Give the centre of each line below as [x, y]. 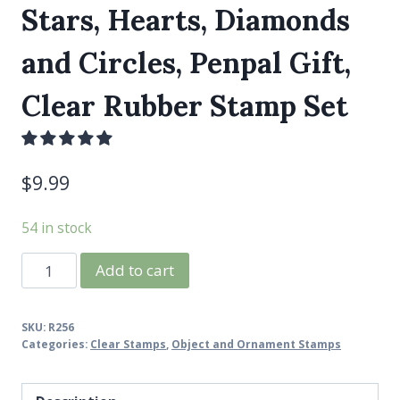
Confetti [48, 264]
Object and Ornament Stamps [256, 344]
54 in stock [57, 227]
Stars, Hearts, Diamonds [186, 21]
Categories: [56, 344]
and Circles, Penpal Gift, [186, 63]
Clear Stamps [128, 344]
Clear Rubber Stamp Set [185, 106]
